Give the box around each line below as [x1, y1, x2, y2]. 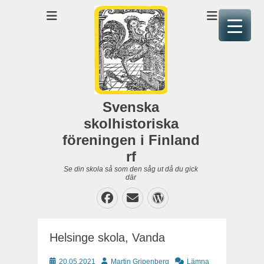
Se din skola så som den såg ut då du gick [64, 165, 198, 173]
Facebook [113, 191, 180, 203]
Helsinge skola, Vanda [49, 231, 165, 244]
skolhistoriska [83, 115, 179, 131]
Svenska [103, 99, 159, 115]
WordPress [163, 191, 242, 203]
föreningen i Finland [62, 132, 200, 148]
